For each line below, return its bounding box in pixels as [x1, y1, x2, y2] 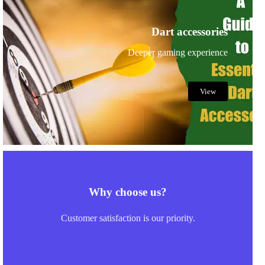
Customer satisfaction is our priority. [60, 212, 195, 223]
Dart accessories [151, 25, 228, 38]
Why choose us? [89, 185, 167, 198]
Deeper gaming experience [127, 47, 228, 57]
